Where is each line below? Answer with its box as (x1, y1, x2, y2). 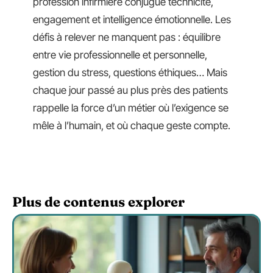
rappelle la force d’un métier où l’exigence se (33, 101, 229, 114)
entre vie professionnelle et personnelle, (33, 48, 207, 61)
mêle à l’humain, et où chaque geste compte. (33, 119, 230, 132)
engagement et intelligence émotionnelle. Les (33, 13, 231, 26)
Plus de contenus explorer (12, 193, 185, 210)
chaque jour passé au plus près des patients (33, 83, 228, 96)
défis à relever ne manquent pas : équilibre (33, 30, 221, 43)
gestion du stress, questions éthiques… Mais (33, 66, 227, 79)
